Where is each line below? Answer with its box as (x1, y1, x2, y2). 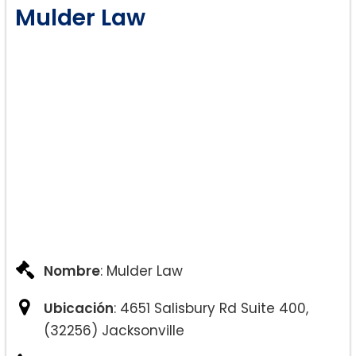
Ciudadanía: (62, 141, 159, 162)
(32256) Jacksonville (44, 320, 184, 340)
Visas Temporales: (62, 54, 200, 75)
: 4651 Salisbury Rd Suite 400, (114, 298, 308, 318)
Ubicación (44, 298, 114, 318)
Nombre (44, 261, 100, 281)
